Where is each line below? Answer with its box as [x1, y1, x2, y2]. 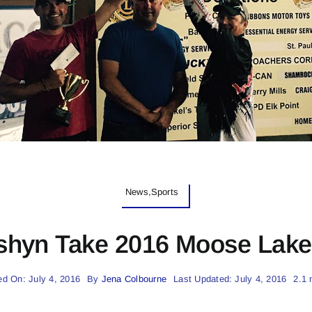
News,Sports [125, 187, 179, 197]
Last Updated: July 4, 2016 [173, 273, 287, 284]
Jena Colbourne [101, 273, 167, 284]
